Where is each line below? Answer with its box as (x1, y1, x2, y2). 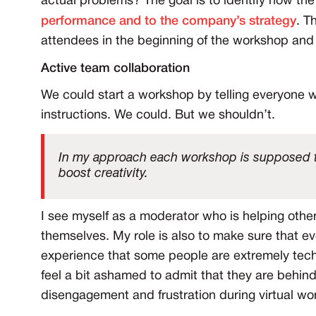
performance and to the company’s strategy (41, 16, 296, 28)
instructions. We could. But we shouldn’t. (41, 109, 275, 122)
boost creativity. (59, 168, 148, 181)
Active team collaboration (41, 63, 190, 75)
